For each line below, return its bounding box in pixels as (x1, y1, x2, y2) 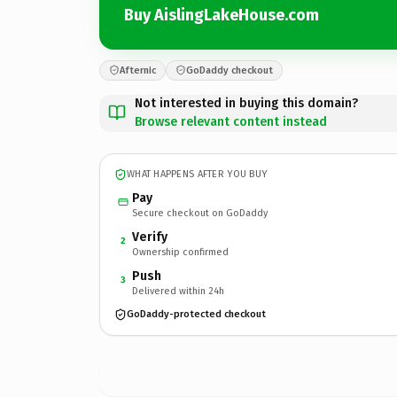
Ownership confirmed (132, 245, 229, 258)
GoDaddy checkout (186, 64, 273, 76)
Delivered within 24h (132, 284, 224, 297)
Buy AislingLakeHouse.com (124, 5, 319, 25)
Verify (132, 229, 167, 245)
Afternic (120, 64, 156, 76)
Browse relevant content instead (135, 113, 327, 129)
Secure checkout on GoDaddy (132, 206, 268, 219)
